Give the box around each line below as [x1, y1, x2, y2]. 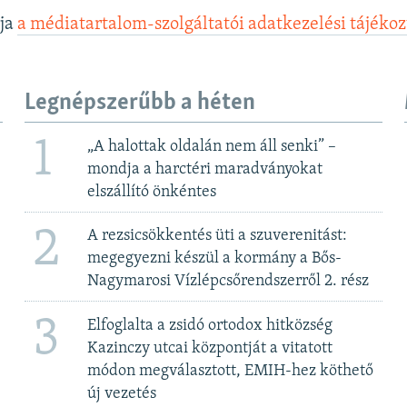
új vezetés [87, 384, 157, 402]
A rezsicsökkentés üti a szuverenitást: [87, 227, 348, 245]
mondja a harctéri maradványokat [87, 160, 323, 178]
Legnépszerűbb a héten [24, 90, 255, 115]
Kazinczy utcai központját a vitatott [87, 339, 333, 357]
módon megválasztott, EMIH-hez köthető [87, 362, 374, 380]
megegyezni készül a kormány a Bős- [87, 250, 342, 268]
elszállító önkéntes [87, 183, 217, 201]
